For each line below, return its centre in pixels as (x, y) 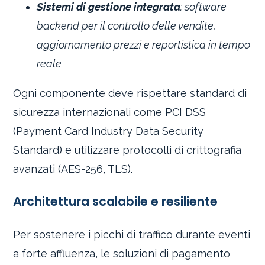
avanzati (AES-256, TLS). (73, 169)
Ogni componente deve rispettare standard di (130, 93)
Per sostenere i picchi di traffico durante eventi (132, 234)
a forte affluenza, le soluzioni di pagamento (122, 253)
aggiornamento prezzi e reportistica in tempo (144, 44)
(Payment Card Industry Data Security (109, 131)
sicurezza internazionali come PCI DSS (110, 112)
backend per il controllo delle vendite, (127, 25)
